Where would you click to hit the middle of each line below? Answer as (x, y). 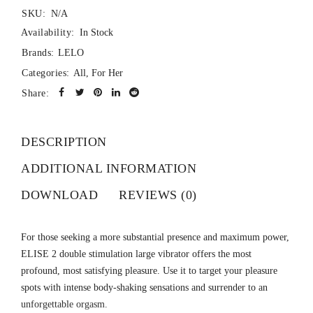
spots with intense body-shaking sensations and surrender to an (144, 288)
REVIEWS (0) (158, 195)
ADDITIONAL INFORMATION (109, 169)
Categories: (46, 73)
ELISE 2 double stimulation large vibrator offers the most (136, 254)
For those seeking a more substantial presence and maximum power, (155, 238)
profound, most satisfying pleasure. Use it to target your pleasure (149, 271)
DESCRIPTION (64, 142)
